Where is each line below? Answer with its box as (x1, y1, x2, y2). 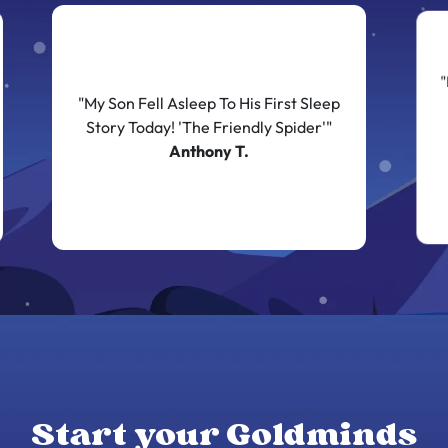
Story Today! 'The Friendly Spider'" (86, 117, 332, 138)
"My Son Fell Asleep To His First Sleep (78, 93, 340, 114)
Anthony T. (169, 141, 249, 162)
